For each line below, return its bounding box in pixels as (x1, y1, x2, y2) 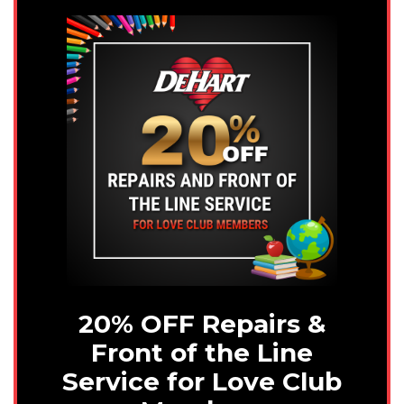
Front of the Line (91, 337, 313, 369)
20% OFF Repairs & (78, 308, 326, 340)
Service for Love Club (62, 366, 342, 398)
